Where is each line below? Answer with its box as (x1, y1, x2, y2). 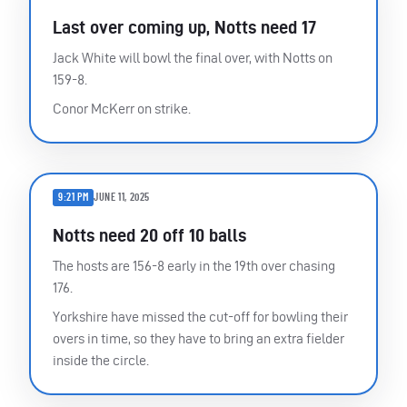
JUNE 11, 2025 (94, 192, 151, 203)
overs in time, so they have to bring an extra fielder (53, 330, 344, 346)
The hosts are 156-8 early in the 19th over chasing (53, 257, 335, 273)
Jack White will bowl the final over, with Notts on (53, 49, 333, 65)
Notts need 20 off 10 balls (53, 224, 246, 245)
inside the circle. (53, 352, 149, 368)
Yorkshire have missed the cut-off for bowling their (53, 308, 348, 324)
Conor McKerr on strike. (53, 100, 191, 116)
